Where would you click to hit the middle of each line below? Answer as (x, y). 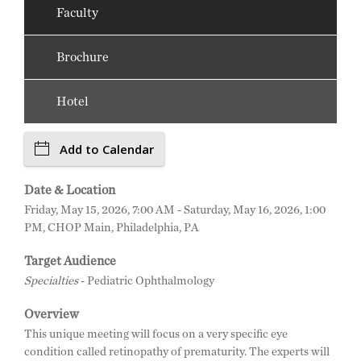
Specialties (51, 280)
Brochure (83, 57)
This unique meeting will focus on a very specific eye (156, 334)
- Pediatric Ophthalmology (146, 280)
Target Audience (70, 261)
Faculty (77, 12)
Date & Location (70, 190)
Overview (52, 314)
